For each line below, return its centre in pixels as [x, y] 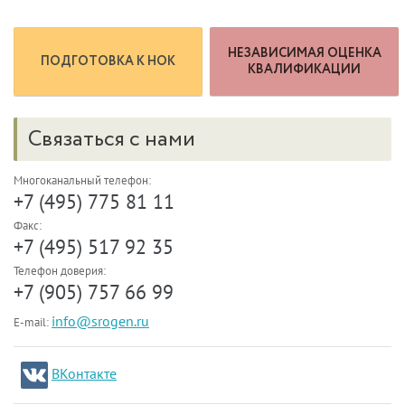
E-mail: [33, 323]
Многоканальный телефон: [82, 181]
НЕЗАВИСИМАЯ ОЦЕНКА [304, 54]
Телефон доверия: [60, 271]
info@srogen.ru [100, 321]
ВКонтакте [84, 374]
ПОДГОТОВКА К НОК [108, 62]
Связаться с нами [112, 140]
